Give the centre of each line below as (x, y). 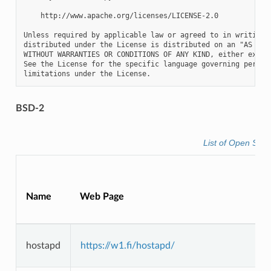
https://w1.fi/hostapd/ (127, 246)
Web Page (102, 197)
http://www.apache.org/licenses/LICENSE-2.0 (121, 16)
